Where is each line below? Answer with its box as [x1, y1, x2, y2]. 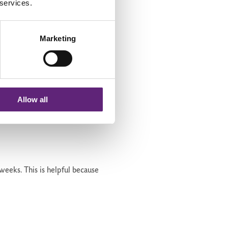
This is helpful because [24, 166, 99, 175]
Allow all [17, 95, 48, 104]
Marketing [40, 34, 76, 43]
